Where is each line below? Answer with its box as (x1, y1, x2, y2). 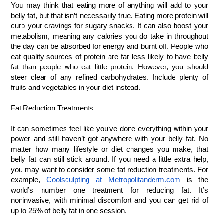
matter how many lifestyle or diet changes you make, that (11, 145, 208, 153)
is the (180, 175, 208, 184)
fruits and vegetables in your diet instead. (11, 83, 141, 91)
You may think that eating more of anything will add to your (11, 1, 208, 9)
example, (11, 175, 41, 184)
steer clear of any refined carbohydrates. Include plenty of (11, 73, 208, 81)
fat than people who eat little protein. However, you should (11, 63, 208, 71)
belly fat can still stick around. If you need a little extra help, (11, 155, 208, 163)
